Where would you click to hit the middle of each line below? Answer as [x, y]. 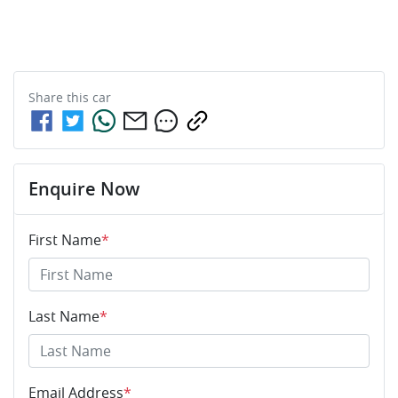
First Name [65, 239]
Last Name [64, 316]
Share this [60, 97]
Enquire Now [84, 188]
